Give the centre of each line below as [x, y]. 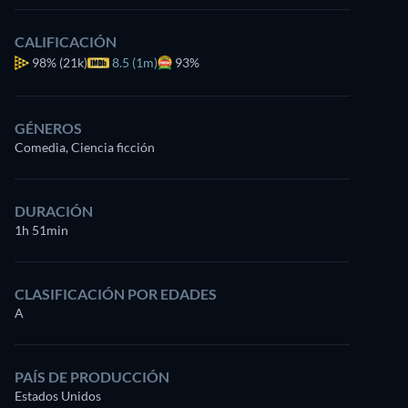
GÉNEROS [48, 128]
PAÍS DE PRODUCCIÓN [92, 377]
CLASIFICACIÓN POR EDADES [116, 294]
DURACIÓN [54, 211]
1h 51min [41, 230]
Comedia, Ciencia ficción [85, 147]
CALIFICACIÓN [66, 41]
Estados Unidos [58, 396]
